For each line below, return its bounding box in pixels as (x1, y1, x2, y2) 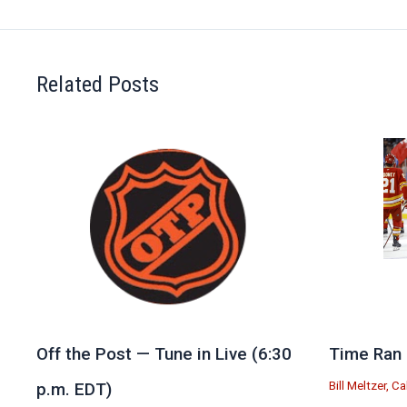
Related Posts (36, 71, 159, 98)
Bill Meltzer (329, 378, 387, 392)
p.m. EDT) (36, 380, 112, 401)
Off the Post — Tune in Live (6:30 (36, 344, 292, 365)
